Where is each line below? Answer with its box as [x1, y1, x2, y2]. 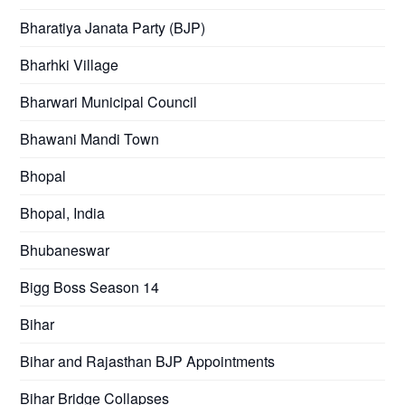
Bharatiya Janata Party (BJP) [20, 16, 206, 38]
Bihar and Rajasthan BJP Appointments [20, 350, 276, 372]
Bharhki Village [20, 53, 119, 75]
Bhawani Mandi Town [20, 127, 160, 149]
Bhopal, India [20, 202, 106, 223]
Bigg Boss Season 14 [20, 276, 160, 297]
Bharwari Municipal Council [20, 90, 198, 112]
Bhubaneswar [20, 239, 110, 260]
